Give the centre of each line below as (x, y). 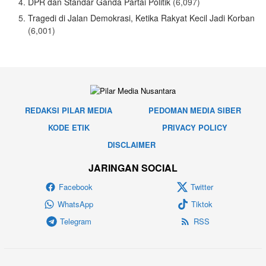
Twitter (202, 187)
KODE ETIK (69, 127)
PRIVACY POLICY (195, 127)
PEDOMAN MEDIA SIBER (195, 110)
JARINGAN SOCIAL (133, 168)
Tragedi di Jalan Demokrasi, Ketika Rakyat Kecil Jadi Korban (141, 18)
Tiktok (202, 204)
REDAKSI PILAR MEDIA (69, 110)
